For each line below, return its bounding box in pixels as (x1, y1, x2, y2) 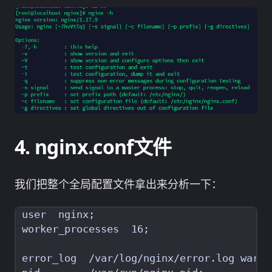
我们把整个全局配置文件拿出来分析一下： (15, 176, 222, 191)
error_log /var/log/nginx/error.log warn (22, 253, 265, 265)
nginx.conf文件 (35, 133, 172, 160)
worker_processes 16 (22, 223, 143, 236)
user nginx (22, 209, 89, 221)
